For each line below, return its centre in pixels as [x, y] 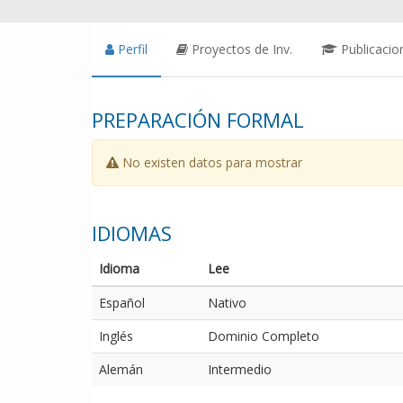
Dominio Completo [264, 336]
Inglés [116, 336]
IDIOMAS [132, 233]
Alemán [121, 369]
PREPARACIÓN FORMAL [198, 119]
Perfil [133, 49]
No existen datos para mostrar [210, 162]
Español [122, 302]
